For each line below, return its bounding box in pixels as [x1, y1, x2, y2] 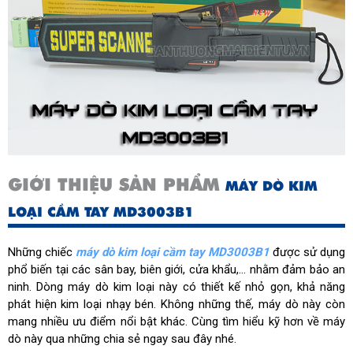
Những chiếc [8, 245, 76, 260]
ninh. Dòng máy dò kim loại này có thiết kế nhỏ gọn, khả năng [8, 280, 345, 295]
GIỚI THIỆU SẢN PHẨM [8, 173, 225, 198]
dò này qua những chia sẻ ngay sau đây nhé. [8, 332, 236, 347]
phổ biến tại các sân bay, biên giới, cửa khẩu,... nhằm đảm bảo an [8, 262, 345, 277]
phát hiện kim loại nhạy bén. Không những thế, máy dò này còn [8, 297, 345, 312]
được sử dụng [273, 245, 345, 260]
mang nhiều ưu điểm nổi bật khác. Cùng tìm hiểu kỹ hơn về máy [8, 314, 345, 329]
